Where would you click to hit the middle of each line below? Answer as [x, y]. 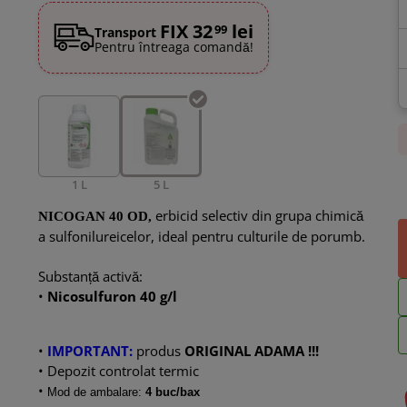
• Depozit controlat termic [119, 371]
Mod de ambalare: [97, 392]
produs [157, 351]
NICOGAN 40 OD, [95, 217]
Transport [128, 32]
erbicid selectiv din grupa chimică [258, 216]
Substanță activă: [93, 277]
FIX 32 [187, 31]
